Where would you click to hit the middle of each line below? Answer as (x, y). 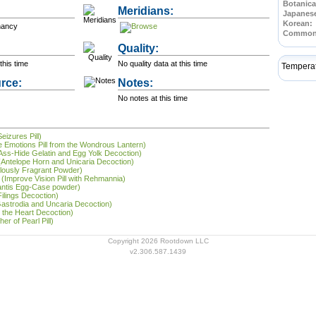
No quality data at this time (163, 63)
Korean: (298, 23)
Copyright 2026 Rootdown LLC (158, 241)
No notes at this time (153, 98)
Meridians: (146, 11)
